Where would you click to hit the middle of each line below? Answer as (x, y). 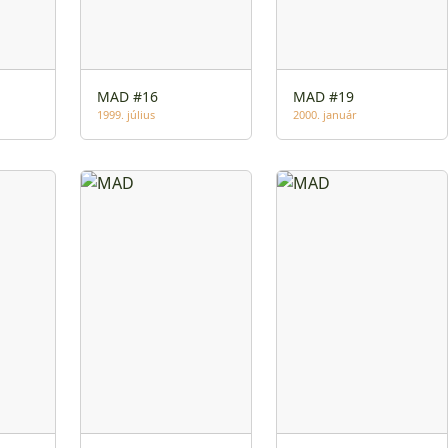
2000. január (324, 114)
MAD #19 (323, 96)
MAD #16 (128, 96)
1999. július (126, 114)
